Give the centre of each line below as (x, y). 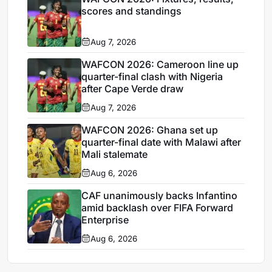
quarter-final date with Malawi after (161, 142)
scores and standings (132, 11)
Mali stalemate (115, 154)
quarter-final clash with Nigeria (152, 76)
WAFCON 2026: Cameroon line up (160, 64)
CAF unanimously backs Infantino (160, 195)
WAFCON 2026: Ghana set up (150, 130)
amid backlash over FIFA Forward (158, 207)
